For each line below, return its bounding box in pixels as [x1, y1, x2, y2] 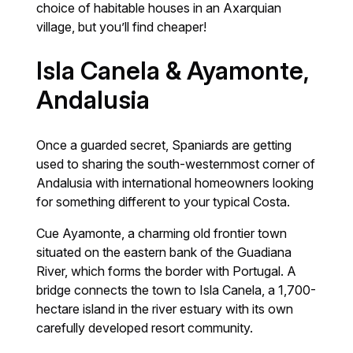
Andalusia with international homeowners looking [36, 175, 314, 191]
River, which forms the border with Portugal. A [36, 263, 297, 280]
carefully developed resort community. [36, 320, 254, 336]
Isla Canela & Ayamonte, [36, 56, 310, 87]
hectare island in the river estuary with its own [36, 301, 294, 318]
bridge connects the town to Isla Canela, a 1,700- [36, 282, 317, 299]
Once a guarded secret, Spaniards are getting [36, 137, 292, 154]
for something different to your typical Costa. [36, 194, 291, 210]
